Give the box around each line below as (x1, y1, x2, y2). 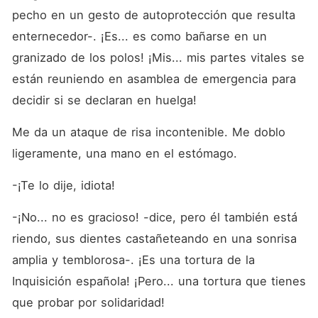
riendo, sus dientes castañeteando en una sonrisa (11, 231, 297, 246)
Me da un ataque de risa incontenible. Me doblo (11, 125, 285, 139)
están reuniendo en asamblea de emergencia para (11, 72, 296, 86)
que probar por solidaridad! (11, 295, 165, 309)
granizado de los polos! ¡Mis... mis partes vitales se (11, 50, 305, 65)
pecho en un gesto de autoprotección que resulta (11, 8, 295, 22)
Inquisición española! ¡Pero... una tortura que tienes (11, 274, 306, 288)
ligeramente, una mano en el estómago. (11, 146, 237, 160)
